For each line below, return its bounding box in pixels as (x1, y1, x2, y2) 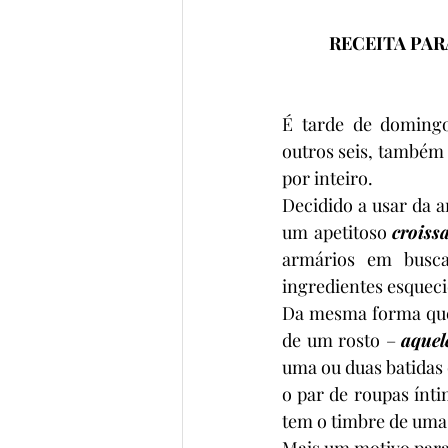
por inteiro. (282, 165, 373, 190)
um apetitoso (282, 219, 393, 244)
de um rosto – (282, 327, 401, 352)
